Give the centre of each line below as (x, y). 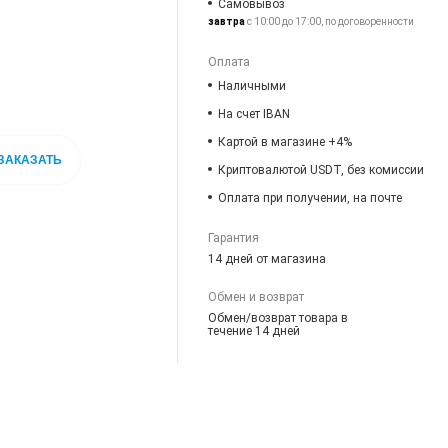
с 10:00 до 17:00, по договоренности (330, 21)
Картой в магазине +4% (285, 141)
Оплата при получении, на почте (310, 197)
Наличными (252, 85)
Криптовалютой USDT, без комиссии (321, 169)
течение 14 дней (254, 330)
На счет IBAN (254, 113)
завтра (227, 21)
